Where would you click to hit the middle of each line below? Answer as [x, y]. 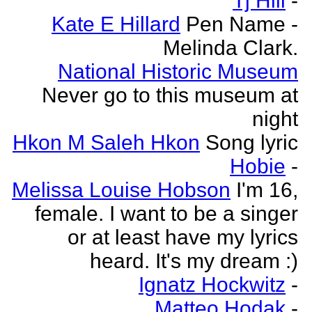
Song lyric [252, 142]
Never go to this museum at [170, 95]
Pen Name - [242, 24]
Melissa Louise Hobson [121, 190]
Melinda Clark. [231, 48]
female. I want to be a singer [166, 213]
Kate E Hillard [116, 24]
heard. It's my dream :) [194, 261]
